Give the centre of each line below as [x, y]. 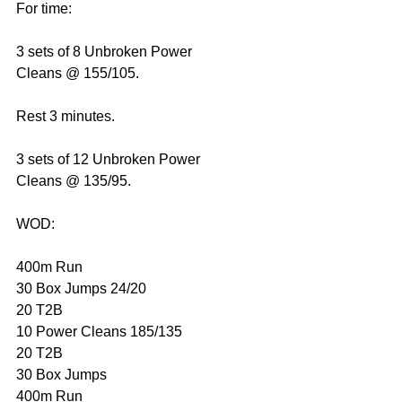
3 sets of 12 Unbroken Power [110, 160]
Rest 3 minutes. [66, 117]
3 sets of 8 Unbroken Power [106, 52]
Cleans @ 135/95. [74, 181]
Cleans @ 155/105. [78, 74]
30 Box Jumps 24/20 [81, 289]
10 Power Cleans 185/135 [99, 332]
